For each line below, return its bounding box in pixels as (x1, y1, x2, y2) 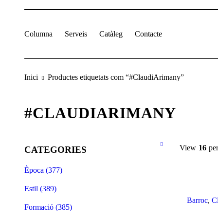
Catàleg (99, 30, 123, 38)
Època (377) (24, 166, 62, 174)
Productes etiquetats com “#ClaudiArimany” (48, 73, 184, 81)
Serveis (65, 30, 87, 38)
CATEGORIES (24, 145, 87, 155)
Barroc (187, 196, 208, 204)
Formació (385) (24, 203, 72, 211)
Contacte (135, 30, 162, 38)
